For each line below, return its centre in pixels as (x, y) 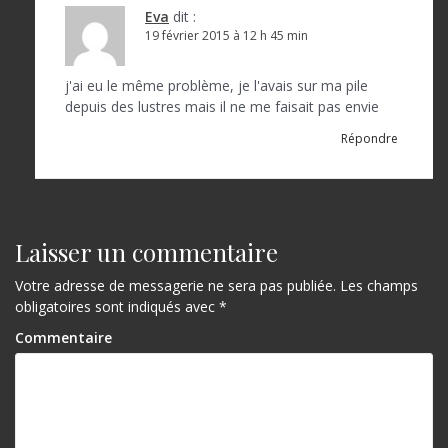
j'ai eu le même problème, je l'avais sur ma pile (216, 85)
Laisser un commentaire (146, 251)
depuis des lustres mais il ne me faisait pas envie (222, 106)
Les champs (377, 285)
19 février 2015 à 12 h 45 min (226, 35)
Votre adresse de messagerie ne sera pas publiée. (175, 285)
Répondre (369, 138)
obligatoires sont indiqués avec (117, 306)
